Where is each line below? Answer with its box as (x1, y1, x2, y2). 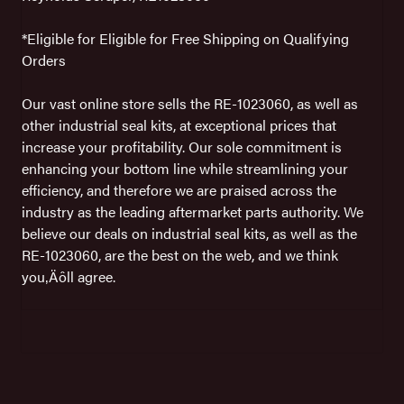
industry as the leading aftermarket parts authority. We (22, 200, 363, 222)
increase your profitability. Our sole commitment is (22, 135, 342, 157)
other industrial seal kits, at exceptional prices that (22, 114, 336, 135)
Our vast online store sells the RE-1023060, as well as (22, 92, 358, 114)
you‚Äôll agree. (22, 265, 115, 287)
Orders (22, 49, 66, 70)
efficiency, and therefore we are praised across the (22, 179, 336, 200)
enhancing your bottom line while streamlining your (22, 157, 348, 179)
